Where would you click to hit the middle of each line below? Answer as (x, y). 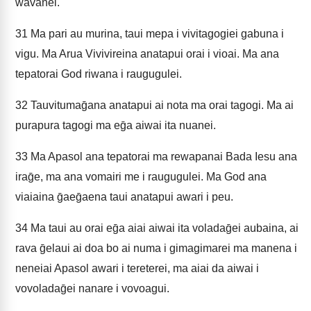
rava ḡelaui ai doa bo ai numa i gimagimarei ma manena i (156, 248)
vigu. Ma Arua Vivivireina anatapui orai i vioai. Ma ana (147, 54)
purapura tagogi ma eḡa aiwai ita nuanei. (116, 125)
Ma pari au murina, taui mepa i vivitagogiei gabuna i (156, 34)
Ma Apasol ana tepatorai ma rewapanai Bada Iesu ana (162, 157)
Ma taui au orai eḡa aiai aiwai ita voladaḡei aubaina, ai (163, 228)
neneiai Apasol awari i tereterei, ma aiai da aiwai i (137, 268)
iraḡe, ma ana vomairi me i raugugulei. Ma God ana (141, 177)
